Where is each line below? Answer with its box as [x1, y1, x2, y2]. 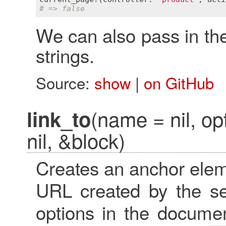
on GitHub [143, 71, 214, 94]
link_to [26, 104, 91, 133]
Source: [35, 71, 94, 94]
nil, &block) [26, 125, 125, 154]
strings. [35, 41, 94, 68]
